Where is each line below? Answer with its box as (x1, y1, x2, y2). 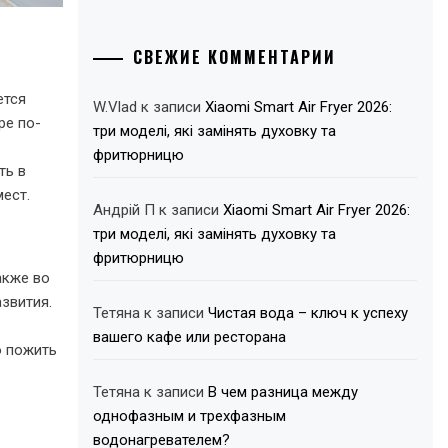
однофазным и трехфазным (93, 407, 287, 425)
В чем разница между (208, 383, 359, 401)
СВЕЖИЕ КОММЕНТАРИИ (133, 45, 337, 69)
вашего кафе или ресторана (93, 328, 287, 346)
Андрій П (93, 201, 156, 219)
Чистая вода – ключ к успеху (208, 304, 409, 322)
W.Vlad (93, 98, 138, 116)
